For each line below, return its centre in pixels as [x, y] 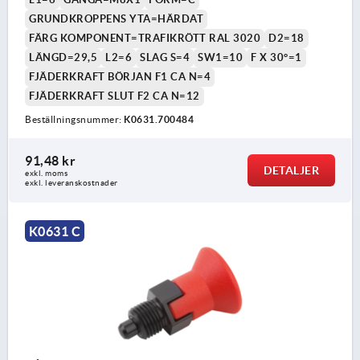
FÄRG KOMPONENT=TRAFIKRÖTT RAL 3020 [145, 39]
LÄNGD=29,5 [63, 58]
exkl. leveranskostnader [72, 183]
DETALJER [291, 171]
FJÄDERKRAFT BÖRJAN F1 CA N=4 [120, 77]
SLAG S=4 [165, 58]
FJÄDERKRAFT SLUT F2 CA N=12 [115, 96]
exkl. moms [46, 174]
